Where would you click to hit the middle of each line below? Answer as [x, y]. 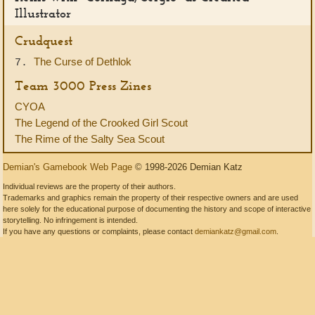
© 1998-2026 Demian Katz [187, 167]
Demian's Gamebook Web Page [67, 167]
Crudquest [44, 40]
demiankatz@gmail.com [236, 231]
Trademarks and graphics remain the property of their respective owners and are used [150, 198]
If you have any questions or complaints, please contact [99, 231]
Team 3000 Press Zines [83, 85]
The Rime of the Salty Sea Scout [90, 139]
